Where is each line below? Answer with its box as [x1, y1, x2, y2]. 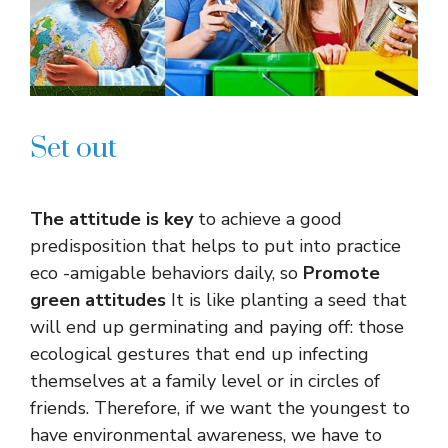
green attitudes [30, 288, 166, 313]
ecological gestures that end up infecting [30, 342, 369, 367]
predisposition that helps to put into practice [30, 234, 401, 259]
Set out [30, 131, 117, 167]
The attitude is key [30, 207, 193, 232]
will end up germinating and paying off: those [30, 315, 404, 340]
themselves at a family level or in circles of [30, 369, 380, 394]
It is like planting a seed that [166, 288, 407, 313]
